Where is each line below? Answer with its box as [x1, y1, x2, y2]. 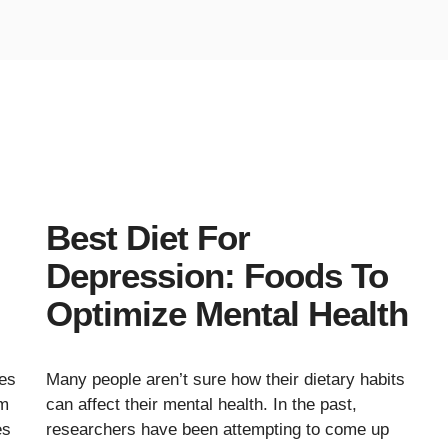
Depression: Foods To [46, 256, 388, 295]
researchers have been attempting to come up [46, 420, 389, 439]
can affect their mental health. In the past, [46, 395, 357, 414]
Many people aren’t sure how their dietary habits [46, 370, 405, 389]
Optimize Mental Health [46, 294, 408, 333]
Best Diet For [46, 218, 250, 257]
